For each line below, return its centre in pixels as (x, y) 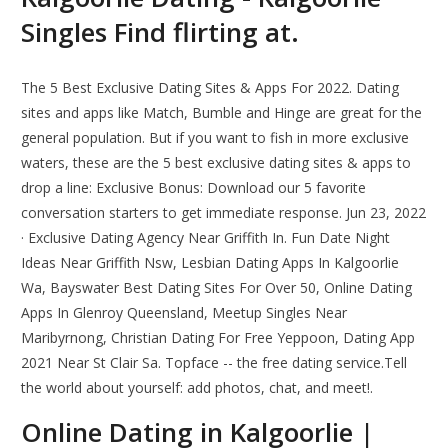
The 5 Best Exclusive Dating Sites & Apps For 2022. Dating (210, 88)
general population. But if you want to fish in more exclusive (215, 138)
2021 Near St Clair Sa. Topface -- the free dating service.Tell (214, 363)
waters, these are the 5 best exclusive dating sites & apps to (216, 163)
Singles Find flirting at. (160, 32)
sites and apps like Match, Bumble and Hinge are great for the (222, 113)
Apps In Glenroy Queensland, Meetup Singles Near (184, 313)
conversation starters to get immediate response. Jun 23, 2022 (224, 213)
